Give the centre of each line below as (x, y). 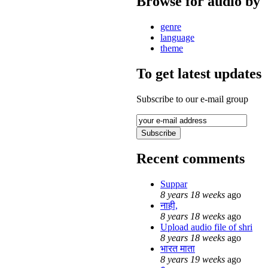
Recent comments (191, 159)
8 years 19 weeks (193, 260)
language (177, 37)
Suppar (174, 184)
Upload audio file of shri (206, 227)
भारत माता (178, 249)
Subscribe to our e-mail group (192, 99)
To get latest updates (199, 73)
